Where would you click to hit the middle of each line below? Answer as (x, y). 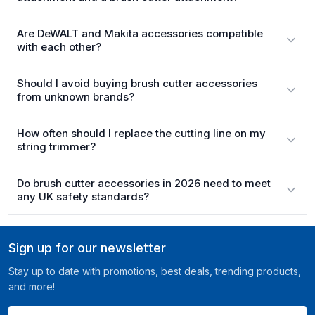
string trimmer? (56, 147)
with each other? (59, 47)
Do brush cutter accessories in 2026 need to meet (144, 183)
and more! (32, 287)
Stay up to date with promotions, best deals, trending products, (155, 271)
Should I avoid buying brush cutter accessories (137, 83)
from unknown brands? (76, 97)
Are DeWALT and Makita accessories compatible (140, 33)
